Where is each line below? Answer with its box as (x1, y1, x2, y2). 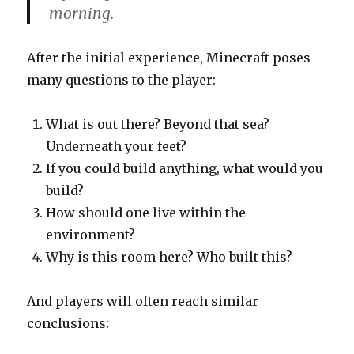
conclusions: (27, 315, 110, 331)
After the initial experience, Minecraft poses (27, 50, 311, 66)
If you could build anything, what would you (46, 160, 324, 176)
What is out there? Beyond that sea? (46, 116, 270, 132)
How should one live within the (46, 205, 247, 220)
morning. (49, 4, 115, 23)
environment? (46, 227, 136, 243)
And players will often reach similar (27, 293, 259, 309)
